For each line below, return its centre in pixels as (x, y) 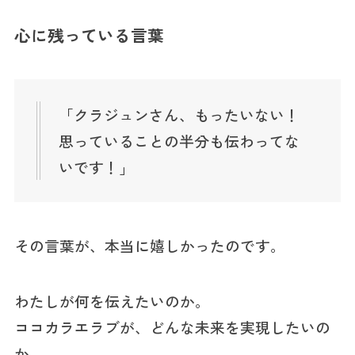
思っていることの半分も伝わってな (179, 140)
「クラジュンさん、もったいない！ (179, 114)
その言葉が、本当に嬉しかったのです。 (149, 245)
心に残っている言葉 (89, 35)
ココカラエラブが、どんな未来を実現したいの (172, 327)
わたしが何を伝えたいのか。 (112, 301)
